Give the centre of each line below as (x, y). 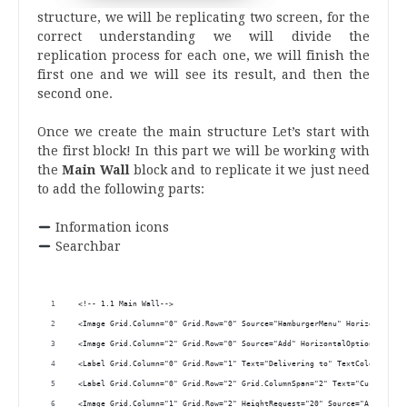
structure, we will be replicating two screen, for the (203, 18)
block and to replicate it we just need (250, 170)
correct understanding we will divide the (203, 37)
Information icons (110, 228)
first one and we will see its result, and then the (203, 75)
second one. (75, 94)
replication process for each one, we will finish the (203, 56)
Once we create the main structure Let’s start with (203, 132)
